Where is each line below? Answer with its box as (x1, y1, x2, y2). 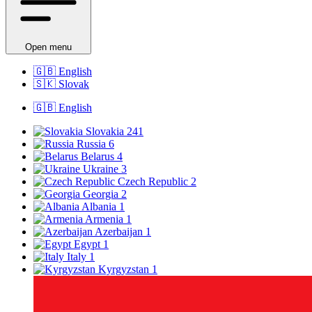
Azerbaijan (95, 226, 146, 238)
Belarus (81, 150, 117, 163)
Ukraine (83, 163, 121, 175)
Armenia (85, 213, 126, 226)
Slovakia (86, 125, 127, 138)
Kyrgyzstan (98, 263, 152, 276)
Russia (77, 138, 109, 150)
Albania (81, 201, 119, 213)
